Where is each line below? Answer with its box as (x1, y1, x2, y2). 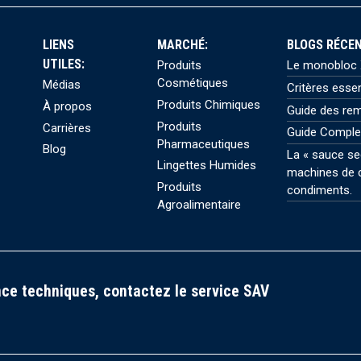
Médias (42, 77, 81, 92)
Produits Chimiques (157, 97, 261, 112)
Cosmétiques (157, 75, 229, 90)
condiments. (286, 183, 352, 198)
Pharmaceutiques (157, 136, 251, 151)
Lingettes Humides (157, 158, 257, 173)
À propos (42, 98, 92, 114)
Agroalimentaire (157, 197, 242, 213)
